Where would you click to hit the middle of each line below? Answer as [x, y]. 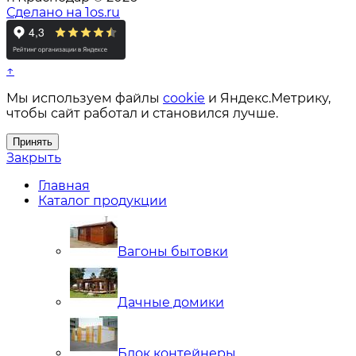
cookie [184, 98]
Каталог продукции [103, 200]
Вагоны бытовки [173, 251]
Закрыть [34, 157]
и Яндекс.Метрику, [268, 98]
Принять [33, 141]
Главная [64, 185]
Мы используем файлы [85, 98]
